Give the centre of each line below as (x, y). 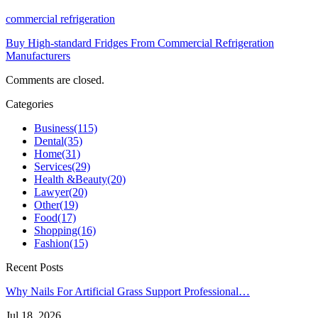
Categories (29, 104)
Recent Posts (34, 267)
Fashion (52, 243)
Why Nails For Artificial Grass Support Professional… (128, 291)
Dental (49, 141)
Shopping (56, 230)
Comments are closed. (55, 79)
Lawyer (51, 192)
